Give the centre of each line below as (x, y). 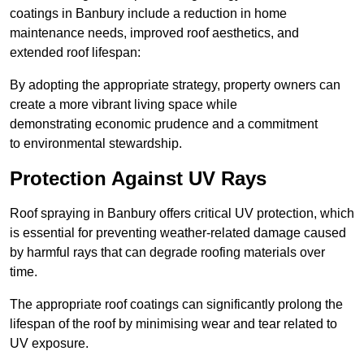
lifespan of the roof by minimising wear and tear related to (173, 324)
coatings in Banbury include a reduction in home (148, 14)
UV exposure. (49, 344)
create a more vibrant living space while (123, 105)
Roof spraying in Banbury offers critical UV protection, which (182, 214)
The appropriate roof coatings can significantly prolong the (176, 305)
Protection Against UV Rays (138, 179)
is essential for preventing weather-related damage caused (178, 233)
